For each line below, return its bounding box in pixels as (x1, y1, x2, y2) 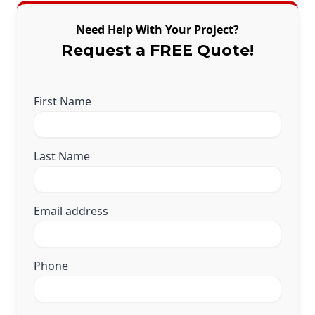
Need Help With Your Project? (76, 22, 239, 38)
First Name (34, 94, 91, 110)
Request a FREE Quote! (61, 41, 254, 60)
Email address (34, 203, 108, 219)
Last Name (34, 148, 90, 165)
